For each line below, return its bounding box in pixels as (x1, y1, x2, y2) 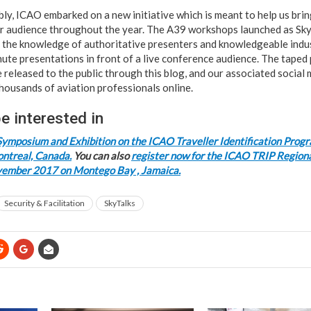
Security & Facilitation (4, 198, 85, 208)
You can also (72, 149, 131, 162)
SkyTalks (104, 198, 135, 208)
